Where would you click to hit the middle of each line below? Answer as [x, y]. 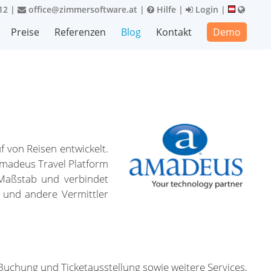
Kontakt [174, 32]
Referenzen [80, 32]
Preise [25, 32]
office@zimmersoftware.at [82, 9]
